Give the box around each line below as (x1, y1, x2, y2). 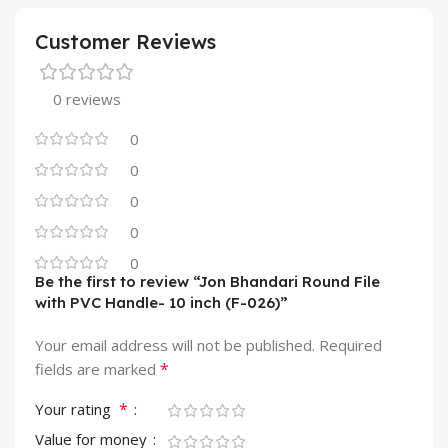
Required (319, 335, 382, 356)
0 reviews (53, 89, 121, 110)
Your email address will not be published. (35, 335, 315, 356)
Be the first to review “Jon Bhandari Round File (35, 272, 380, 292)
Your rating (35, 399, 119, 420)
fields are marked (35, 359, 160, 380)
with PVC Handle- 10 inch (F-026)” (35, 293, 288, 313)
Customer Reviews (35, 29, 216, 55)
